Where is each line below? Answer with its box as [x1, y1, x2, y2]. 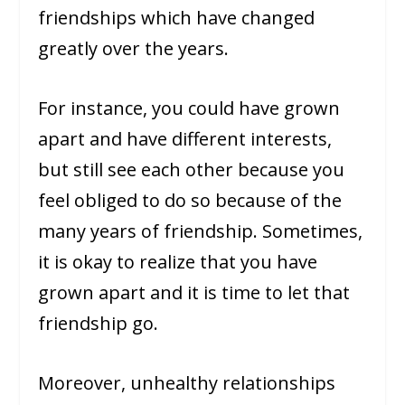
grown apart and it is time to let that [38, 280, 351, 306]
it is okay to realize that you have [38, 250, 318, 275]
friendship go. [38, 311, 159, 336]
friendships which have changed [38, 5, 316, 31]
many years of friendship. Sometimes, [38, 219, 363, 244]
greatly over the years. [38, 36, 230, 61]
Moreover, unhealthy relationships [38, 371, 336, 396]
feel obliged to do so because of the [38, 188, 343, 213]
